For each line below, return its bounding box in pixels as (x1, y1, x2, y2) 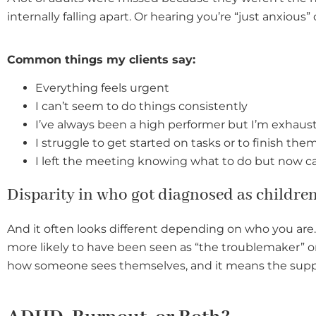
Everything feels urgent (35, 81, 169, 95)
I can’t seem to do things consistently (35, 99, 248, 114)
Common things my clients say (7, 52, 193, 66)
